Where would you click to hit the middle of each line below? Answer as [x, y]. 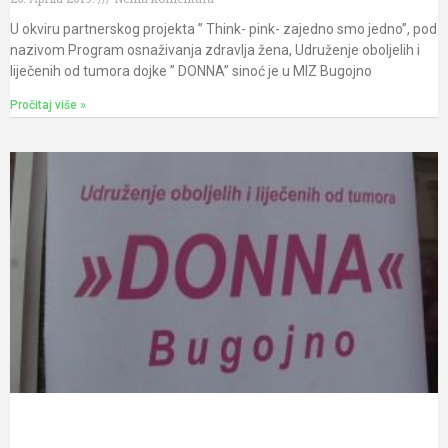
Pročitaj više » [48, 105]
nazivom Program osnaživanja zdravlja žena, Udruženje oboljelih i [215, 50]
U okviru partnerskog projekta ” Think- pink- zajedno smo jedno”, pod [223, 29]
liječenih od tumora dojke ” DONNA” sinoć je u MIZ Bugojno [191, 71]
